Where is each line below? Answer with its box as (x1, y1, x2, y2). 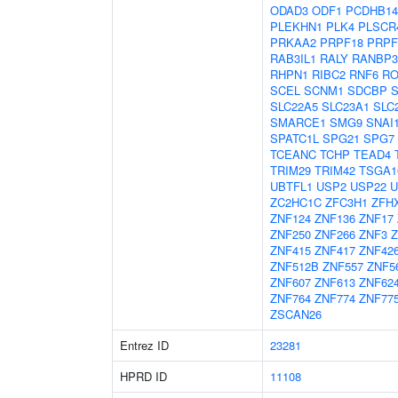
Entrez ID (120, 337, 169, 354)
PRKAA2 (270, 34, 316, 51)
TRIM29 (270, 162, 311, 179)
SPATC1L (270, 130, 319, 147)
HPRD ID (120, 368, 167, 385)
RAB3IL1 (270, 50, 316, 67)
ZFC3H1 (325, 194, 368, 211)
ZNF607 (270, 274, 311, 291)
